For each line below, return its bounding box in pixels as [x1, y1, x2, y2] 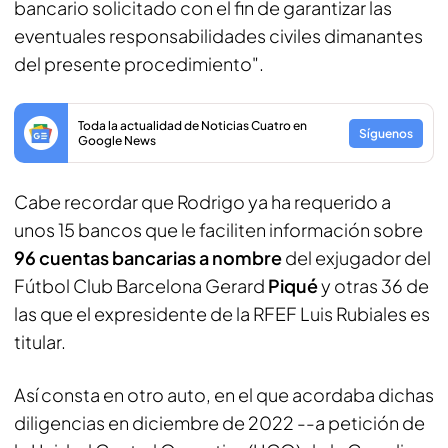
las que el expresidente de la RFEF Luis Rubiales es [14, 302, 430, 325]
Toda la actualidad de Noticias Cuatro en [78, 118, 307, 133]
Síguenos [359, 125, 413, 141]
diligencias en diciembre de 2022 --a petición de [14, 411, 425, 434]
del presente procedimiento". [14, 52, 264, 75]
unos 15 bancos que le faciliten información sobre [14, 218, 423, 241]
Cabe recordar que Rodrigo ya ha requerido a [14, 190, 391, 213]
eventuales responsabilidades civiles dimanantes [14, 24, 423, 47]
